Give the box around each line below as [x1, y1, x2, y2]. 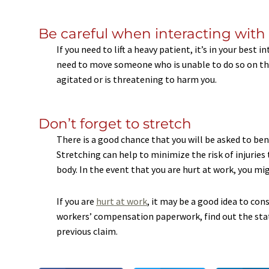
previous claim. [56, 225, 118, 237]
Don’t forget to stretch [38, 115, 192, 132]
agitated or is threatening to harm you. [56, 73, 217, 85]
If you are [56, 195, 96, 207]
